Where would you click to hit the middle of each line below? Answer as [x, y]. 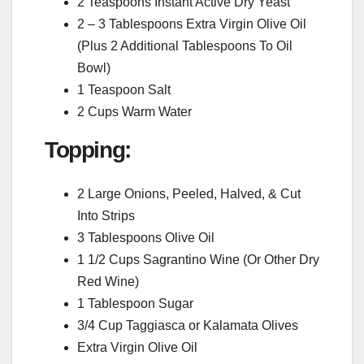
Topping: [88, 149]
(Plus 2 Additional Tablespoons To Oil [185, 45]
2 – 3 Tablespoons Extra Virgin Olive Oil [192, 24]
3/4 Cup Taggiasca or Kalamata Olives [188, 325]
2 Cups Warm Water [134, 111]
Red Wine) [108, 281]
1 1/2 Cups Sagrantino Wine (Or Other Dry [198, 259]
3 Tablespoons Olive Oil [146, 237]
